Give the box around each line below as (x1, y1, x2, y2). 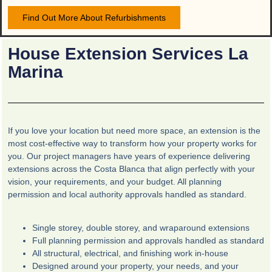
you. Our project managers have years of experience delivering (8, 151, 250, 161)
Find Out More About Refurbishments (22, 12, 166, 22)
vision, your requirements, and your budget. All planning (8, 176, 222, 186)
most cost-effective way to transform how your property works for (8, 138, 257, 148)
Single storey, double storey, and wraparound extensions (32, 223, 250, 233)
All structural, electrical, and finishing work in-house (32, 248, 228, 259)
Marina (8, 62, 63, 81)
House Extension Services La (8, 44, 248, 63)
